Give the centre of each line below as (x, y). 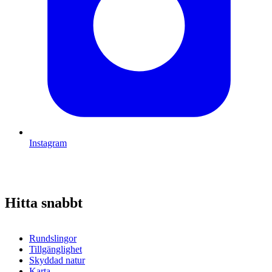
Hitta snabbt (44, 202)
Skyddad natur (57, 260)
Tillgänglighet (56, 249)
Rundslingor (53, 238)
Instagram (48, 143)
